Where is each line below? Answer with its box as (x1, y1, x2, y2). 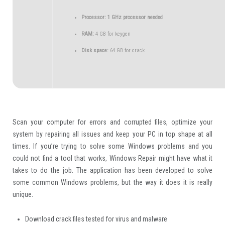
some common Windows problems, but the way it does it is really (12, 178, 213, 186)
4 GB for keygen (93, 31, 131, 37)
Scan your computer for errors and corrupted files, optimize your (12, 118, 213, 126)
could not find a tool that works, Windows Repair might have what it (12, 154, 213, 162)
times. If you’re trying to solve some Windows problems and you (12, 142, 213, 150)
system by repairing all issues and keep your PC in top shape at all (12, 130, 213, 138)
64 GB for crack (108, 47, 145, 54)
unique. (12, 190, 33, 198)
